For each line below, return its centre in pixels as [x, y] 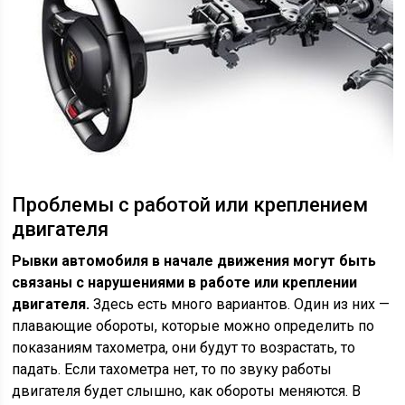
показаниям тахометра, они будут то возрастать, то [184, 348]
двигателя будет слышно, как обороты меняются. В [187, 391]
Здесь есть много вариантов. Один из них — [240, 305]
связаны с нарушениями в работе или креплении [185, 283]
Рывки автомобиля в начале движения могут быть [194, 261]
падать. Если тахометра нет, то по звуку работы [172, 370]
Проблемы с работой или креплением [190, 205]
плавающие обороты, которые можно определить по [193, 326]
